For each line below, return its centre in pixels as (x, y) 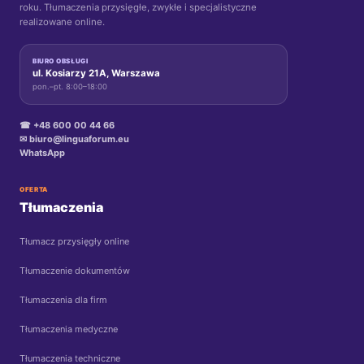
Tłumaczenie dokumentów (75, 271)
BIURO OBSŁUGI (61, 61)
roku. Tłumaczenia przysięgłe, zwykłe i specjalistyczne (138, 7)
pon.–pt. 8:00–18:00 (70, 87)
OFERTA (34, 189)
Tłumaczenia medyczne (69, 329)
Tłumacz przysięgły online (74, 241)
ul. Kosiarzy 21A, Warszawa (96, 73)
